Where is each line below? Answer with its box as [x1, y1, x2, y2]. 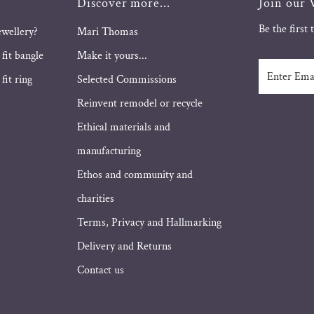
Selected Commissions [77, 72, 177, 88]
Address [258, 95, 297, 110]
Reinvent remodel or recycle [77, 96, 203, 111]
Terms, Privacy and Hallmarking [77, 215, 222, 231]
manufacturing [77, 144, 142, 159]
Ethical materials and [77, 120, 171, 135]
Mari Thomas [77, 25, 139, 40]
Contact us [77, 263, 125, 278]
